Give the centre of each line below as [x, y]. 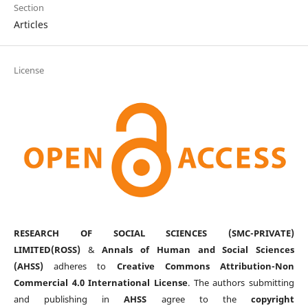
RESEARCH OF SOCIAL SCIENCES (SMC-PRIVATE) [154, 233]
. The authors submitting [241, 283]
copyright [273, 299]
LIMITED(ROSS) [47, 250]
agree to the [199, 299]
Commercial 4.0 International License [100, 283]
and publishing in [69, 299]
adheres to [80, 266]
